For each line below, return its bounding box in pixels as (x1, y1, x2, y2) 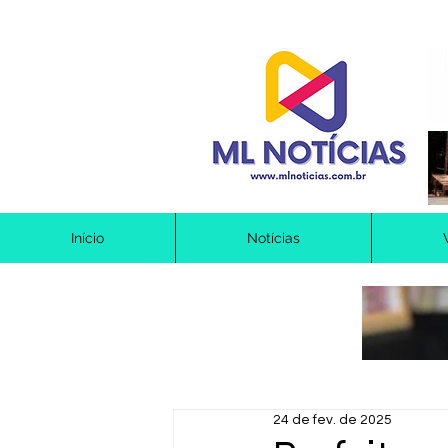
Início (71, 230, 104, 246)
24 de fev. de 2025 (273, 413, 392, 427)
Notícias (247, 230, 300, 246)
